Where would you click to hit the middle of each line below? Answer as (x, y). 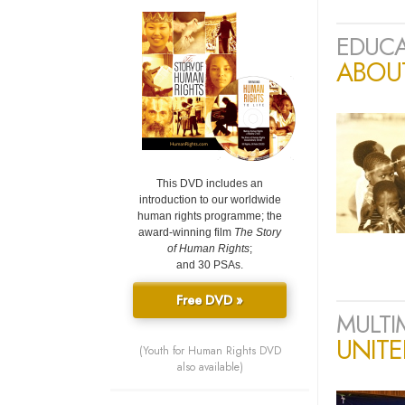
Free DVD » (210, 301)
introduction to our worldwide (210, 200)
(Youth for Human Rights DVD (210, 351)
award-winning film (186, 233)
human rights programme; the (210, 217)
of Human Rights (208, 249)
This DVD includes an (210, 184)
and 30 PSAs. (210, 265)
